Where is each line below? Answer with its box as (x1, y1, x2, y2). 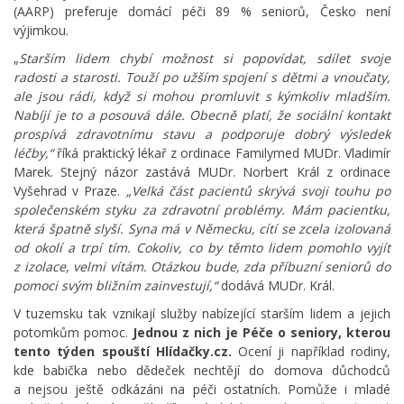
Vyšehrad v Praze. (14, 182, 126, 200)
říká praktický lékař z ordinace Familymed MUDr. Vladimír (53, 144, 390, 162)
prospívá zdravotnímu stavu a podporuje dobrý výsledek (14, 125, 390, 143)
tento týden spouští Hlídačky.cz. (14, 343, 232, 361)
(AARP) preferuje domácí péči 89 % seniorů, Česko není (14, 3, 390, 21)
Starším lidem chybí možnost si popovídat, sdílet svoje (19, 50, 390, 68)
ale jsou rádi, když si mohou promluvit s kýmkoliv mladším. (14, 87, 390, 106)
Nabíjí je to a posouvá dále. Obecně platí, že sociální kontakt (14, 106, 390, 124)
